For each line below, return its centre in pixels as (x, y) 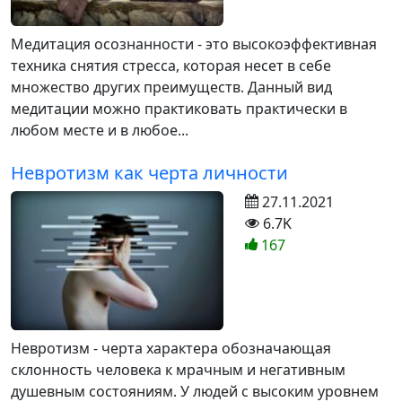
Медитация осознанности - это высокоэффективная (194, 44)
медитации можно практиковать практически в (179, 109)
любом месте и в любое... (100, 131)
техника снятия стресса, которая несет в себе (171, 66)
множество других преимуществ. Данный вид (171, 87)
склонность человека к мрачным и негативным (178, 369)
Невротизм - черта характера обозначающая (171, 348)
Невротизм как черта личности (149, 173)
